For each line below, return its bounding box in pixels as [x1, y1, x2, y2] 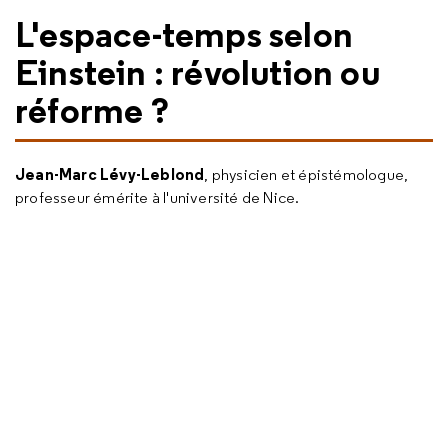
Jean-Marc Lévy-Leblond [15, 164, 205, 184]
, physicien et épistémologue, [204, 165, 409, 184]
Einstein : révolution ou [15, 49, 380, 95]
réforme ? [15, 87, 169, 133]
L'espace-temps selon [15, 11, 354, 57]
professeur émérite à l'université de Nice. [15, 188, 300, 207]
